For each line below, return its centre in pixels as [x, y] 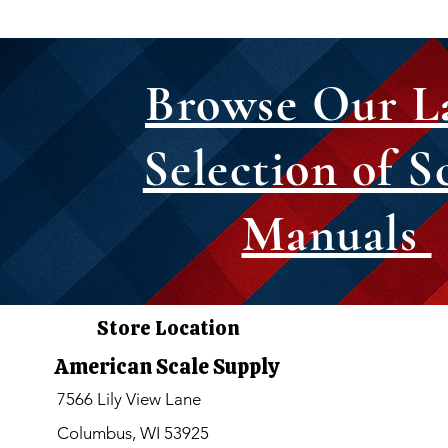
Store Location [168, 328]
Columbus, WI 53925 [132, 433]
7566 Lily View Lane [128, 399]
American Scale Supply [166, 367]
